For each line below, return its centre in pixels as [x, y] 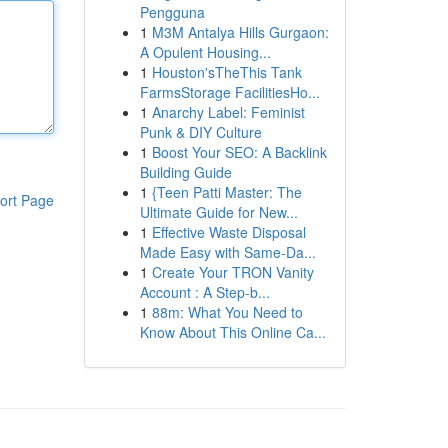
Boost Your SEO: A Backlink [239, 152]
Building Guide [185, 172]
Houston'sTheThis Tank [226, 72]
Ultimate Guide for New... [218, 212]
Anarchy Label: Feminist [228, 112]
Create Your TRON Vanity [232, 272]
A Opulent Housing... [205, 52]
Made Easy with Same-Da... [227, 252]
